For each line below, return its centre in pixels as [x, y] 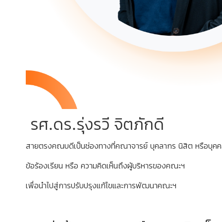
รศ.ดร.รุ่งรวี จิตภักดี [95, 124]
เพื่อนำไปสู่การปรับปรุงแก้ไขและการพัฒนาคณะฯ [101, 185]
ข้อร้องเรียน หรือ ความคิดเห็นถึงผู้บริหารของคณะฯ [105, 165]
